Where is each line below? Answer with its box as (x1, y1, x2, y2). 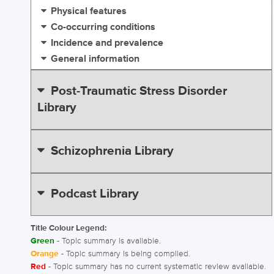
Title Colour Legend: (31, 223, 106, 234)
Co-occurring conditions (51, 21, 156, 34)
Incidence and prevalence (51, 37, 164, 50)
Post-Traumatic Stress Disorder (50, 83, 227, 100)
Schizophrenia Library (50, 143, 174, 159)
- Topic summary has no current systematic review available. (46, 262, 266, 272)
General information (51, 53, 140, 66)
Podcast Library (50, 186, 139, 202)
